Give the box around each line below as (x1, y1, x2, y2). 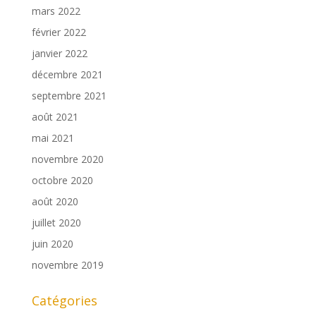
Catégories (31, 292, 97, 310)
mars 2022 (31, 4, 80, 18)
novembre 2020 (31, 152, 104, 166)
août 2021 (31, 110, 78, 124)
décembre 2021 (31, 68, 103, 82)
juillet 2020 (31, 216, 81, 230)
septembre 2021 (31, 89, 107, 103)
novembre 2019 (31, 258, 104, 272)
